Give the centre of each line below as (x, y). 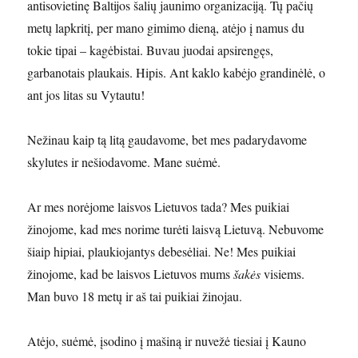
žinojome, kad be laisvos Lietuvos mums (131, 274)
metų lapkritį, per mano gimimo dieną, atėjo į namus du (166, 28)
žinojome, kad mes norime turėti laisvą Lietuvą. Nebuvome (176, 229)
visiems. (283, 274)
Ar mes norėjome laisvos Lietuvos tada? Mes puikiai (159, 207)
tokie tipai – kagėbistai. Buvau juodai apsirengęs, (151, 50)
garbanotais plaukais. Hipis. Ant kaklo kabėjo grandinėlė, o (177, 73)
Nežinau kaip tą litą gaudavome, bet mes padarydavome (167, 140)
